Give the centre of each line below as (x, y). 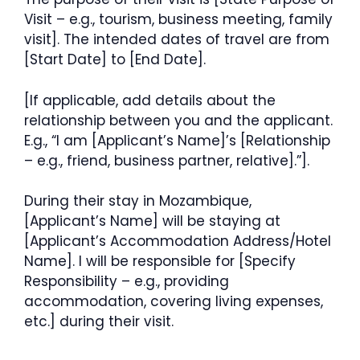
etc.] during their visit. (99, 321)
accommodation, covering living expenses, (174, 301)
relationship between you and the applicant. (178, 120)
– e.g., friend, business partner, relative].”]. (167, 160)
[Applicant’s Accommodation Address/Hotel (178, 241)
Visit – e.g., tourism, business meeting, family (178, 19)
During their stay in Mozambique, (138, 201)
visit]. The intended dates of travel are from (177, 39)
